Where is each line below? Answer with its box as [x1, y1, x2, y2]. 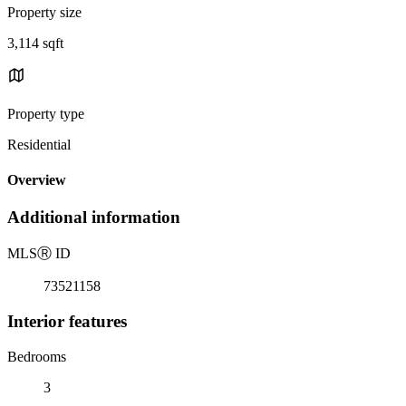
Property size [7, 4, 82, 20]
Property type [7, 105, 84, 121]
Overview [7, 172, 66, 188]
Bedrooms [7, 348, 66, 364]
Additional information [7, 208, 180, 227]
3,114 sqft [7, 34, 63, 51]
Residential [7, 136, 71, 152]
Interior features [7, 311, 127, 331]
